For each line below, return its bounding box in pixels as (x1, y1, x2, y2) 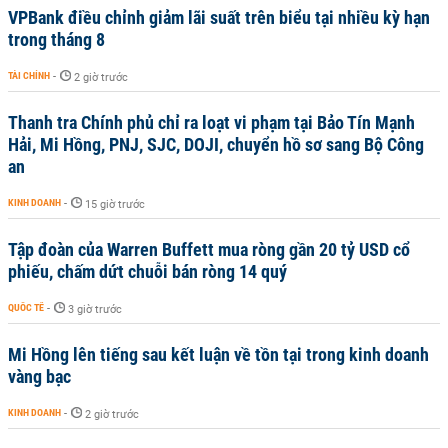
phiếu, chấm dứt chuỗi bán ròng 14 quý (8, 261, 287, 282)
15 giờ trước (85, 198, 145, 211)
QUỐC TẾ (8, 302, 44, 313)
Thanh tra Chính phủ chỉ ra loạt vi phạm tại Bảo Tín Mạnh (8, 112, 415, 133)
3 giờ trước (68, 303, 122, 316)
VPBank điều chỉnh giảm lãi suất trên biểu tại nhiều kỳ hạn (8, 7, 430, 28)
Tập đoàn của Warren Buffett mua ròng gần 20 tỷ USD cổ (8, 239, 410, 260)
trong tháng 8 (8, 29, 105, 50)
